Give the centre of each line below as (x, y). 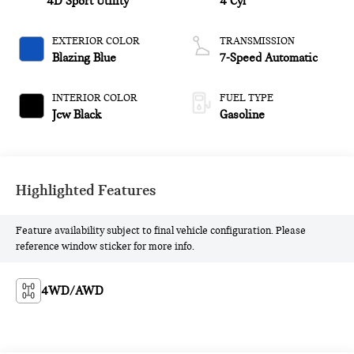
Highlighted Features (87, 190)
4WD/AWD (73, 291)
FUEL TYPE (247, 98)
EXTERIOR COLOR (96, 41)
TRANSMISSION (257, 41)
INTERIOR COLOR (95, 98)
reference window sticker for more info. (105, 247)
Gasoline (242, 115)
